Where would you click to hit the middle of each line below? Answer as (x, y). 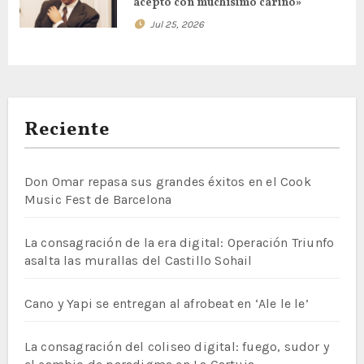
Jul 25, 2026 (177, 24)
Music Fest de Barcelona (98, 199)
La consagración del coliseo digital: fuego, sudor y (176, 346)
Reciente (67, 130)
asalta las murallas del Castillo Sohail (138, 260)
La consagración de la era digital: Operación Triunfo (179, 242)
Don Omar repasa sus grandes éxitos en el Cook (167, 181)
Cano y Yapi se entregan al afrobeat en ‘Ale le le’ (166, 303)
